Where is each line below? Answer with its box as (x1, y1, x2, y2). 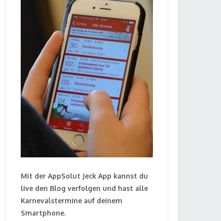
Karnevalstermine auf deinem (21, 196, 122, 205)
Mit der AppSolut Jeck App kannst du (21, 172, 148, 181)
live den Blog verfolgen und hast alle (21, 184, 148, 193)
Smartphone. (21, 209, 66, 218)
